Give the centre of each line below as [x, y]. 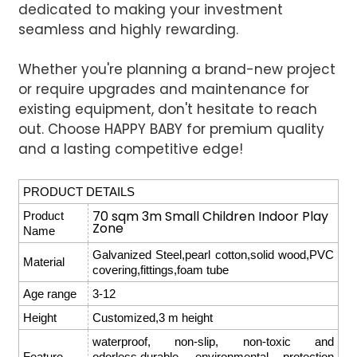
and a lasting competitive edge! [130, 149]
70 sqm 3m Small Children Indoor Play [210, 216]
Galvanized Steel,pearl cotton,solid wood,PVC [213, 254]
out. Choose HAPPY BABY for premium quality [171, 129]
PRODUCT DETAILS [78, 191]
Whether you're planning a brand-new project [177, 69]
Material [43, 261]
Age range [49, 293]
